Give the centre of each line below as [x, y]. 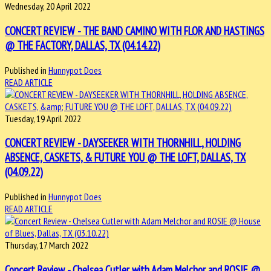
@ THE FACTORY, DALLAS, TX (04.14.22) [83, 45]
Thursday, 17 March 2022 [47, 245]
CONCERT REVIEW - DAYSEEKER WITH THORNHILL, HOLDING [123, 143]
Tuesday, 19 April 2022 [43, 118]
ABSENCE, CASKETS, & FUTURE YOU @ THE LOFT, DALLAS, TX [125, 158]
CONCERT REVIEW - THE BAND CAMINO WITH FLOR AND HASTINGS [135, 31]
